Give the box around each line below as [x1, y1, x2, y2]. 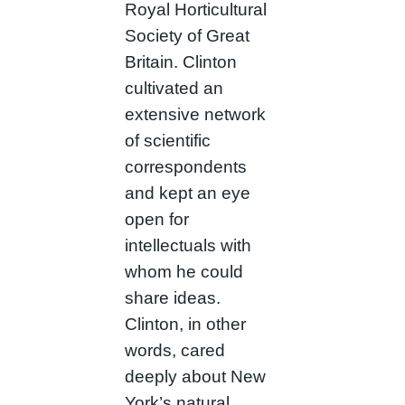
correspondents [124, 157, 247, 177]
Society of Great [124, 26, 250, 46]
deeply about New [124, 367, 266, 387]
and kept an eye [124, 184, 250, 203]
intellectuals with [124, 236, 251, 256]
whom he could [124, 262, 243, 282]
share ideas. [124, 288, 221, 308]
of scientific [124, 131, 211, 151]
